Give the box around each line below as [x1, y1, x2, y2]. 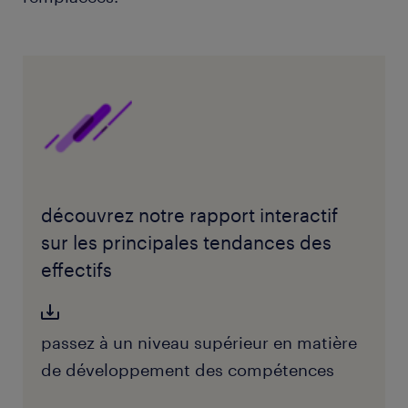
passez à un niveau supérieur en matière [40, 332, 357, 353]
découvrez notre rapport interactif [40, 204, 338, 227]
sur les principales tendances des [40, 231, 331, 254]
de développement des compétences [40, 360, 334, 381]
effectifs [40, 259, 112, 281]
